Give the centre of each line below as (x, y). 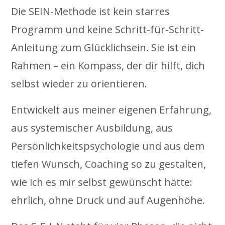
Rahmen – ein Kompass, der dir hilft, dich (108, 65)
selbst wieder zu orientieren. (79, 83)
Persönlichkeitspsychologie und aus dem (108, 146)
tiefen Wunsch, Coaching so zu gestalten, (109, 164)
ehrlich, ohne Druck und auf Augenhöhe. (108, 200)
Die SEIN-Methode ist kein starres (91, 11)
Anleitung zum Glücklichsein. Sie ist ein (104, 47)
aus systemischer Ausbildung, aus (92, 128)
